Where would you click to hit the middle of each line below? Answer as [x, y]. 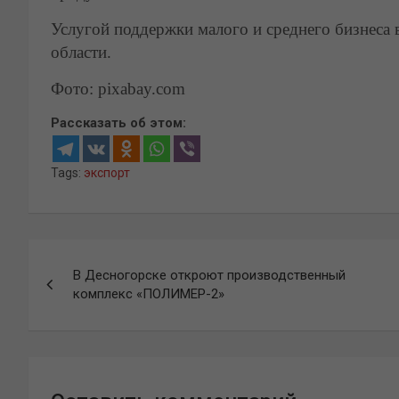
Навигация [100, 257]
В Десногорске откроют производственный [209, 275]
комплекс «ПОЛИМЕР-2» [149, 293]
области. [81, 52]
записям [85, 330]
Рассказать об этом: [118, 122]
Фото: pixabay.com [118, 88]
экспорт [107, 172]
